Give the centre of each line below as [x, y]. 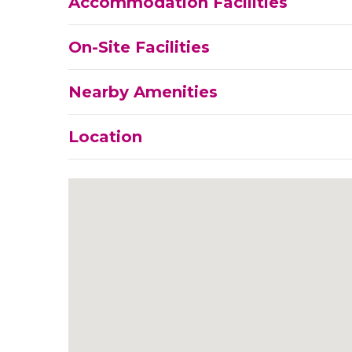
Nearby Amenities [143, 92]
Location [105, 137]
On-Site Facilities [139, 48]
